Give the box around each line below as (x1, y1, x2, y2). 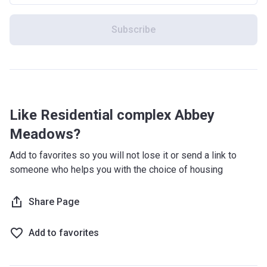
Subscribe (111, 24, 156, 35)
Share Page (29, 196, 79, 207)
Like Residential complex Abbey (10, 107, 215, 123)
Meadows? (10, 126, 80, 142)
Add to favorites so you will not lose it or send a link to (10, 150, 237, 161)
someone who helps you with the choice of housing (10, 164, 223, 175)
